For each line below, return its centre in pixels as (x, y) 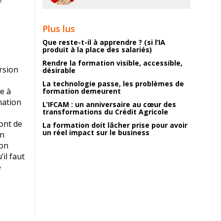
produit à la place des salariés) (97, 50)
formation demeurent (82, 91)
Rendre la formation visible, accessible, (112, 63)
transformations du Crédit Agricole (105, 112)
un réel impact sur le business (96, 132)
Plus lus (59, 29)
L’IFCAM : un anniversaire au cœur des (109, 104)
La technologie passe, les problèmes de (113, 84)
